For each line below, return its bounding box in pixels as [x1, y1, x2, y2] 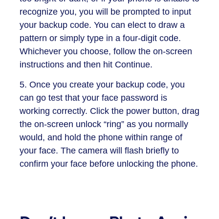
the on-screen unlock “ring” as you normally [20, 119, 188, 130]
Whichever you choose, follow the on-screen [20, 46, 192, 56]
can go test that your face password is [20, 93, 167, 103]
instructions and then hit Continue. [20, 59, 153, 69]
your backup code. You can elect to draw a [20, 20, 185, 30]
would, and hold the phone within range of [20, 132, 182, 143]
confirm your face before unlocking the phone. [20, 159, 198, 169]
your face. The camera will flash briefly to [20, 146, 179, 156]
